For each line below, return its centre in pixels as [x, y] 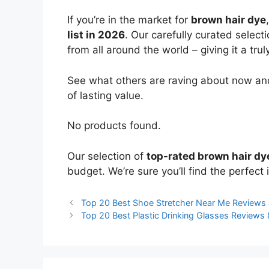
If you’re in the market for [129, 20]
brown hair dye [228, 20]
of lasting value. [105, 95]
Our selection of [107, 156]
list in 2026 [96, 35]
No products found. [114, 126]
